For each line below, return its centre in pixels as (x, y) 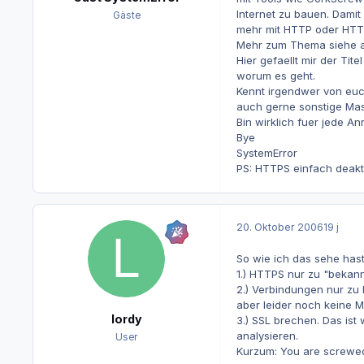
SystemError (266, 153)
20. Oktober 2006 (279, 227)
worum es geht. (275, 76)
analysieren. (267, 335)
